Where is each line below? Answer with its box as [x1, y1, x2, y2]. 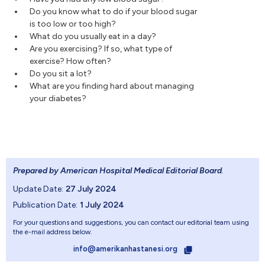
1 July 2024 [80, 200, 124, 211]
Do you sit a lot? [30, 69, 92, 79]
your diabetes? [30, 93, 86, 104]
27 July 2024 [66, 184, 117, 195]
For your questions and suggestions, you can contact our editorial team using [13, 218, 249, 227]
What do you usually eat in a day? [30, 31, 156, 42]
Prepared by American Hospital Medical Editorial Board [13, 166, 222, 176]
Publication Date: [13, 200, 77, 211]
